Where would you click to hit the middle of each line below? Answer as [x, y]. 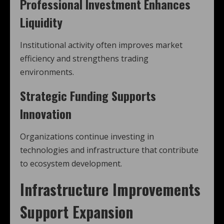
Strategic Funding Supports [88, 96]
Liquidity [41, 22]
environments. [47, 72]
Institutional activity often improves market [101, 45]
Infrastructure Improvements [110, 189]
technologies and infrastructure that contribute [109, 150]
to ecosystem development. [71, 164]
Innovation [46, 114]
